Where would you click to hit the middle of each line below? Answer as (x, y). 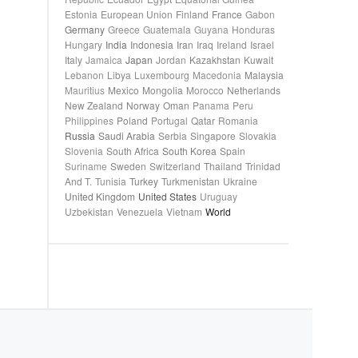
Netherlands (254, 90)
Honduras (253, 29)
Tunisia (111, 181)
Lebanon (84, 75)
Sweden (128, 166)
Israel (262, 44)
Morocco (205, 90)
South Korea (189, 151)
